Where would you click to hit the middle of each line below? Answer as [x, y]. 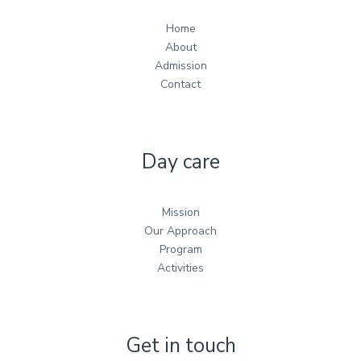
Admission [180, 66]
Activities [180, 268]
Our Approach [180, 231]
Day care [180, 162]
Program [180, 250]
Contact [180, 85]
